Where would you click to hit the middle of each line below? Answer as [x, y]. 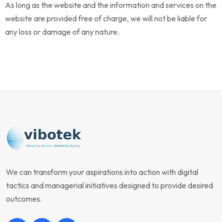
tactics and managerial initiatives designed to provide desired [110, 185]
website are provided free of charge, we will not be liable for [106, 18]
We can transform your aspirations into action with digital [102, 172]
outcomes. [24, 199]
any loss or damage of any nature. [62, 32]
